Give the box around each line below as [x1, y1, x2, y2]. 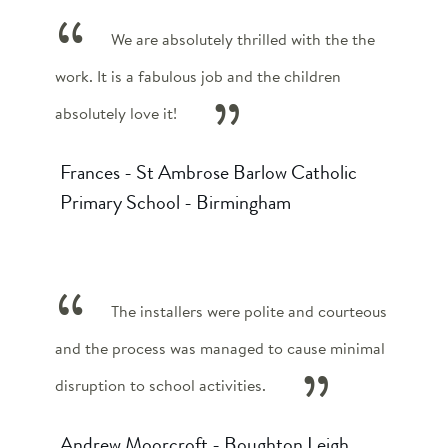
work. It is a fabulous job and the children [55, 64, 341, 88]
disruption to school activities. [55, 373, 266, 397]
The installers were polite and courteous [110, 299, 387, 323]
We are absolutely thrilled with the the [110, 27, 375, 51]
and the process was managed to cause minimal [55, 336, 385, 360]
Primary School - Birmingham [60, 187, 291, 217]
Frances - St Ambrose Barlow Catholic [60, 157, 357, 187]
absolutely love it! [55, 101, 177, 125]
